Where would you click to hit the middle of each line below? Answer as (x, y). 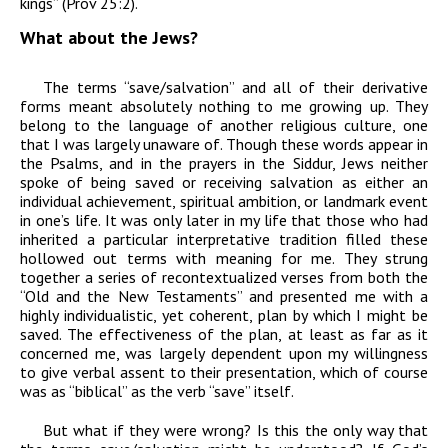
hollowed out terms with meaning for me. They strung (224, 258)
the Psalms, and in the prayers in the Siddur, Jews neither (224, 163)
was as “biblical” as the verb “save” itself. (157, 391)
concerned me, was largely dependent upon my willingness (224, 353)
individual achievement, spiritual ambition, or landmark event (224, 201)
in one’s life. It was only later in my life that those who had (224, 220)
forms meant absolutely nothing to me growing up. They (224, 106)
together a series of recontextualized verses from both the (224, 277)
